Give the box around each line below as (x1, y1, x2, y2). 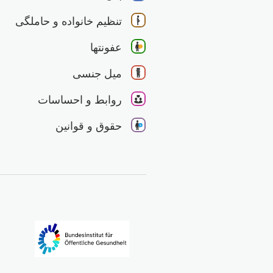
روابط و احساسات (38, 94, 122, 107)
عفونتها (90, 41, 122, 54)
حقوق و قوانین (55, 120, 122, 133)
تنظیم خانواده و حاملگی (15, 15, 122, 28)
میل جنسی (73, 68, 122, 80)
